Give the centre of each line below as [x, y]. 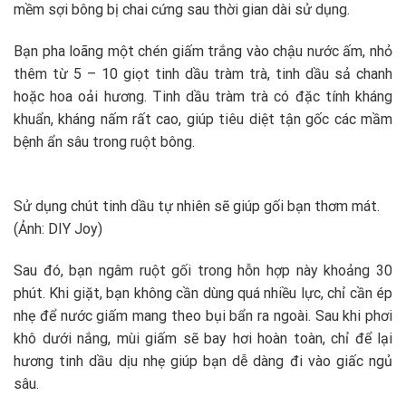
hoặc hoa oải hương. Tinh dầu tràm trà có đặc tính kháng [203, 97]
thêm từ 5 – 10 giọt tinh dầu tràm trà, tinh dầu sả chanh [203, 74]
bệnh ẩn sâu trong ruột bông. [104, 142]
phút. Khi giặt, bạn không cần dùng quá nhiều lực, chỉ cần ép [203, 293]
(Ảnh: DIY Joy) [58, 228]
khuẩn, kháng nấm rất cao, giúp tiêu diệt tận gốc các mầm [203, 120]
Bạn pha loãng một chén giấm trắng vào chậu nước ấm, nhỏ [203, 52]
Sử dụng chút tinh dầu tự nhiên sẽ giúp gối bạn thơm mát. [197, 206]
